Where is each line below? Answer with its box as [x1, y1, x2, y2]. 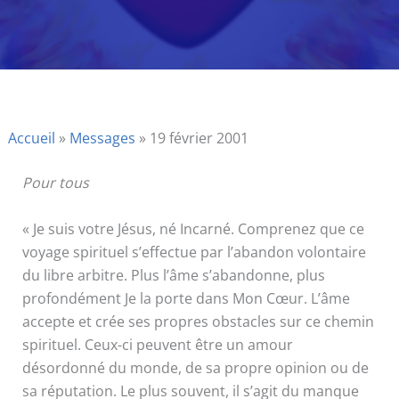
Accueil [7, 127, 55, 148]
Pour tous [21, 172, 89, 192]
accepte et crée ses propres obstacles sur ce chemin [21, 311, 374, 331]
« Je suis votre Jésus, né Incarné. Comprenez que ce [21, 218, 364, 239]
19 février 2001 [149, 127, 248, 148]
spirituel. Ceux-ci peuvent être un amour [21, 334, 293, 354]
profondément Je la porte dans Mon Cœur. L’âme [21, 288, 350, 308]
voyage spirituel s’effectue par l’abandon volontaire [21, 241, 366, 262]
